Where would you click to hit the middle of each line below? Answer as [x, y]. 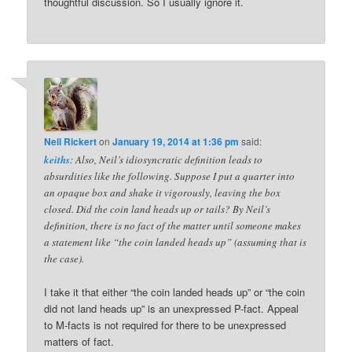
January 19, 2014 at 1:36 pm [176, 142]
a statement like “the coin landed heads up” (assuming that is [176, 242]
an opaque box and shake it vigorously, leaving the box [163, 193]
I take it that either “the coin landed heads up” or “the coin [175, 292]
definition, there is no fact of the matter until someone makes [173, 226]
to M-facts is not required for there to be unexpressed [165, 325]
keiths [57, 160]
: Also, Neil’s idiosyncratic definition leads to [167, 160]
